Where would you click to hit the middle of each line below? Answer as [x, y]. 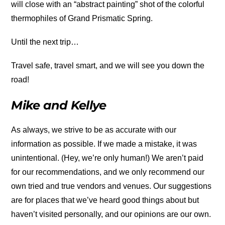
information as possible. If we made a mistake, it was [104, 144]
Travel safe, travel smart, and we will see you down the [108, 66]
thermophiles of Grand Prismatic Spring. [82, 19]
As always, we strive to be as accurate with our [94, 130]
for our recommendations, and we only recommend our [108, 172]
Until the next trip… [45, 42]
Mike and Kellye [59, 105]
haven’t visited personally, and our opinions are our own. [111, 214]
